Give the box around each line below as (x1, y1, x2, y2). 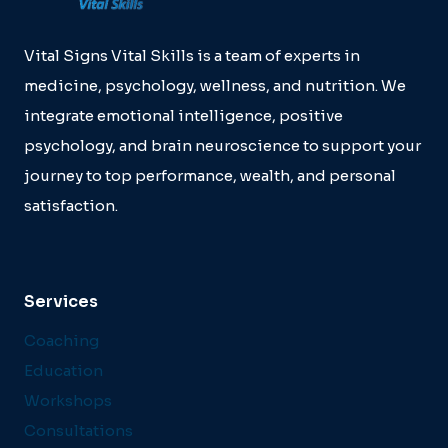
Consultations (24, 421, 133, 441)
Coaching (24, 331, 99, 351)
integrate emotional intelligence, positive (24, 106, 343, 125)
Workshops (24, 391, 112, 411)
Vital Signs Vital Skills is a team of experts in (24, 46, 360, 65)
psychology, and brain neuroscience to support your (24, 136, 421, 155)
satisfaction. (24, 196, 118, 215)
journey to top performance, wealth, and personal (24, 166, 396, 185)
